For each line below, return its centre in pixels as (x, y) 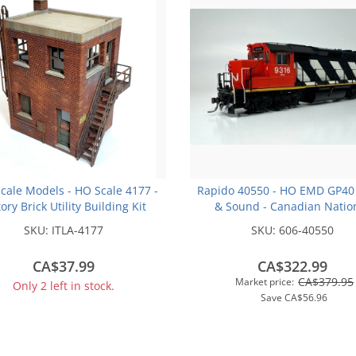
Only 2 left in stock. (64, 286)
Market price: (265, 282)
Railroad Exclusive (292, 238)
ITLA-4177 (78, 230)
